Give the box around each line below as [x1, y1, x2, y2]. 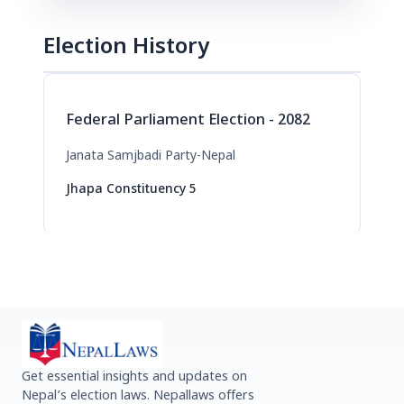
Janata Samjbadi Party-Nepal [66, 148, 235, 165]
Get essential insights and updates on [22, 369, 247, 386]
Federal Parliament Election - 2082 [66, 111, 310, 131]
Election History [43, 33, 209, 62]
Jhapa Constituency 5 [66, 181, 197, 198]
